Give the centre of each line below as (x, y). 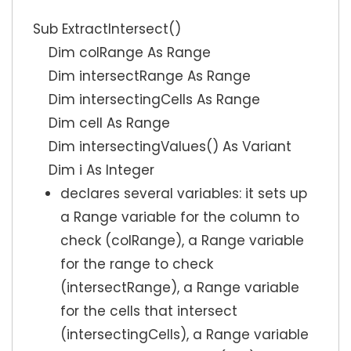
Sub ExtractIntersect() (107, 29)
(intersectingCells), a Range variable (185, 335)
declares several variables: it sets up (184, 194)
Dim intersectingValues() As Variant (162, 147)
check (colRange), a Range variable (182, 241)
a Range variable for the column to (180, 217)
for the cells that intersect (149, 311)
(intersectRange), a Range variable (180, 288)
